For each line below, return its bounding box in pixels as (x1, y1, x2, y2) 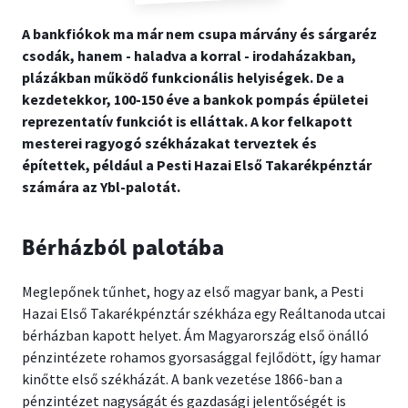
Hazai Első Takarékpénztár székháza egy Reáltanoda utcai (22, 304, 385, 322)
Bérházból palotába (22, 239, 224, 260)
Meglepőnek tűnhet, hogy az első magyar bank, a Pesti (22, 282, 363, 301)
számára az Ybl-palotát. (22, 178, 180, 196)
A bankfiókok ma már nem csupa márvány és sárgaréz (22, 25, 377, 43)
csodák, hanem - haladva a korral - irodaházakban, (22, 46, 356, 65)
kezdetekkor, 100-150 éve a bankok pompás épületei (22, 90, 368, 108)
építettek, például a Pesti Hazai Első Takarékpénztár (22, 156, 372, 174)
